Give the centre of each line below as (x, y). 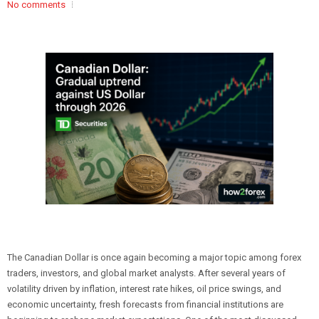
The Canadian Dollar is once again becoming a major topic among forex (154, 257)
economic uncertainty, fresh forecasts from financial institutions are (145, 304)
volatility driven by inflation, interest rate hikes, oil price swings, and (144, 289)
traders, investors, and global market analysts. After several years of (146, 273)
